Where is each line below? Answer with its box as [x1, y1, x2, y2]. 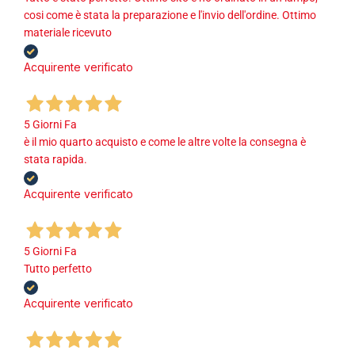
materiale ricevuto [24, 26, 112, 40]
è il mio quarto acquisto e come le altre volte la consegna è [24, 136, 306, 149]
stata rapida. [24, 153, 87, 166]
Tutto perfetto [24, 262, 92, 276]
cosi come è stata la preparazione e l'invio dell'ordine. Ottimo [24, 9, 316, 22]
